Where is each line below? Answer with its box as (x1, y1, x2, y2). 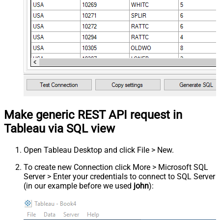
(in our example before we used (24, 181, 134, 191)
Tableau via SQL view (4, 122, 115, 136)
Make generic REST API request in (4, 108, 182, 122)
